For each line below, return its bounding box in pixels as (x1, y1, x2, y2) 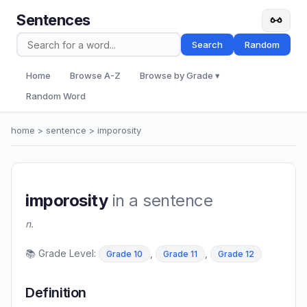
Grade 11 (163, 249, 197, 260)
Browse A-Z (70, 70, 121, 81)
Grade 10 (106, 249, 143, 260)
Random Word (26, 90, 86, 101)
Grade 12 (218, 249, 254, 260)
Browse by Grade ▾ (140, 70, 220, 81)
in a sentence (108, 191, 212, 211)
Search (192, 39, 223, 50)
